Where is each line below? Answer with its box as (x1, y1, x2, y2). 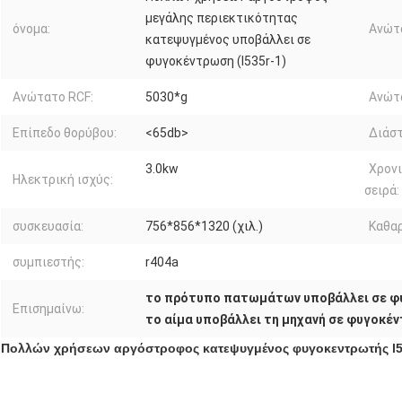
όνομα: (13, 21, 50, 36)
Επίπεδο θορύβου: (13, 125, 117, 140)
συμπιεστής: (13, 254, 84, 269)
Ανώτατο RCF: (13, 89, 93, 104)
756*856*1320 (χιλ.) (145, 218, 263, 233)
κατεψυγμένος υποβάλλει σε (145, 31, 310, 47)
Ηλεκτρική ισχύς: (13, 171, 113, 187)
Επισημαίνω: (13, 301, 84, 316)
